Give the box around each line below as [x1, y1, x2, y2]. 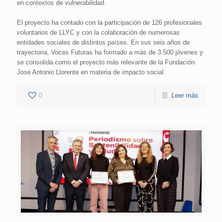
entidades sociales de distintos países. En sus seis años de [16, 39, 190, 47]
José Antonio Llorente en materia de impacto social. [16, 68, 166, 76]
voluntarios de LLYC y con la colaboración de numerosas [16, 29, 180, 37]
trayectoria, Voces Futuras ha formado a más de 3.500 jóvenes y [16, 49, 203, 56]
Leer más [171, 92, 198, 100]
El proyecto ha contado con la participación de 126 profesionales [16, 19, 202, 27]
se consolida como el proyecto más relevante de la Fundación [16, 58, 195, 66]
